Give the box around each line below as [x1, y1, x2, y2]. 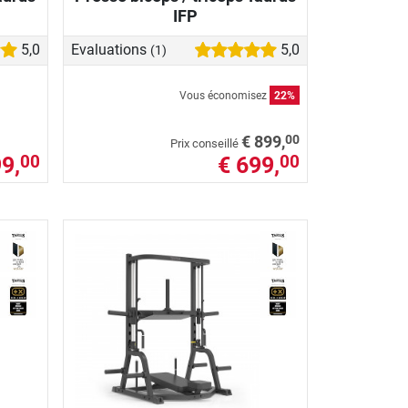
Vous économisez [179, 88, 270, 102]
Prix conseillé [170, 136, 239, 150]
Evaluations [71, 41, 150, 59]
